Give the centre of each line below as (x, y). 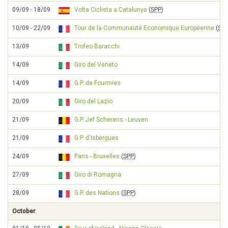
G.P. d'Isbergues (96, 138)
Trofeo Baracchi (97, 46)
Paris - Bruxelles (97, 156)
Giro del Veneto (96, 65)
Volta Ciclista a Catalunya (111, 10)
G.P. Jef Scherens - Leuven (111, 120)
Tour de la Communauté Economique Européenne (144, 28)
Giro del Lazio (93, 101)
